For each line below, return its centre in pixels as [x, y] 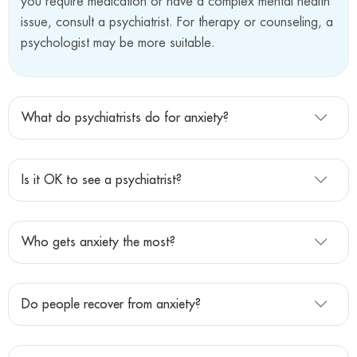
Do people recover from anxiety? [111, 305]
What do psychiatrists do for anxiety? [125, 118]
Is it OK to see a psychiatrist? [102, 180]
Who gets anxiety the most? [98, 243]
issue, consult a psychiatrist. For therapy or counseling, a [177, 22]
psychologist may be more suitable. [118, 43]
